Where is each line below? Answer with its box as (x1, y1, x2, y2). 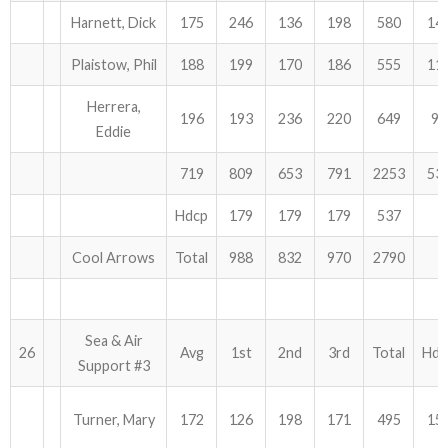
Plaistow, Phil (70, 56, 157, 73)
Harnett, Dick (71, 14, 156, 31)
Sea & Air (84, 332, 143, 349)
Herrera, (86, 98, 141, 115)
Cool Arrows (72, 249, 155, 266)
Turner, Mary (72, 411, 155, 428)
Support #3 (77, 357, 150, 374)
